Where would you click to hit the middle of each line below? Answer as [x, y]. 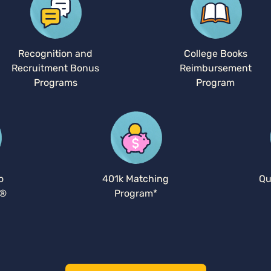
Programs [55, 83]
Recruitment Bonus [56, 68]
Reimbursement [215, 68]
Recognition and [56, 54]
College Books [215, 54]
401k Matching [135, 179]
